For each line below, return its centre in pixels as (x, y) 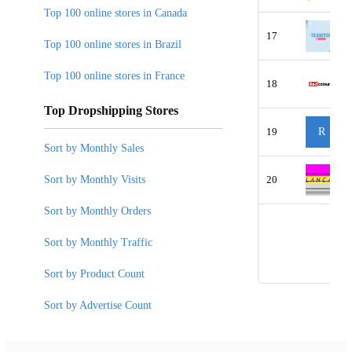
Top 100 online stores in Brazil (113, 44)
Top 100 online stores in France (114, 75)
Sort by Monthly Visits (95, 179)
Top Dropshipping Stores (111, 110)
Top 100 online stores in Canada (115, 13)
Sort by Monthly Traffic (98, 242)
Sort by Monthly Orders (97, 211)
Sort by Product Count (94, 273)
